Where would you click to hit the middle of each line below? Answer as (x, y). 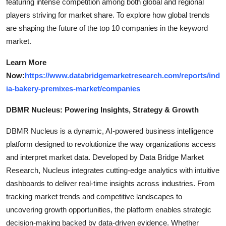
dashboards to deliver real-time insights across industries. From (110, 183)
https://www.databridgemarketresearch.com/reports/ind (122, 75)
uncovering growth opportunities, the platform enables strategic (109, 209)
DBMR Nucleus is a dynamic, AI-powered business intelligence (110, 131)
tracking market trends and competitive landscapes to (94, 196)
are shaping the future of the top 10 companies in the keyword (107, 28)
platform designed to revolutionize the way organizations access (111, 144)
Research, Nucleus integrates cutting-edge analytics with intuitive (113, 170)
